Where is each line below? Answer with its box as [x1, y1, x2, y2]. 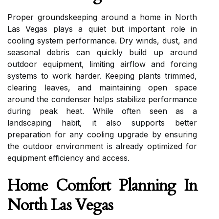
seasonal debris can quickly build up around [7, 47, 197, 57]
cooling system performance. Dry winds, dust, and [7, 36, 197, 45]
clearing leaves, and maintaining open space [7, 83, 197, 92]
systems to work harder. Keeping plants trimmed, [7, 71, 197, 81]
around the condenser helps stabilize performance [7, 94, 197, 104]
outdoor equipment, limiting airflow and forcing [7, 59, 197, 69]
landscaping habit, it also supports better [7, 118, 197, 128]
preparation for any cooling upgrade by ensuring [7, 130, 197, 139]
